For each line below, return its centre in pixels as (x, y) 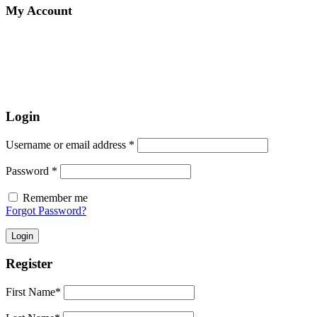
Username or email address (67, 144)
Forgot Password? (46, 210)
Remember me (55, 197)
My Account (39, 11)
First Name (30, 292)
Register (29, 264)
